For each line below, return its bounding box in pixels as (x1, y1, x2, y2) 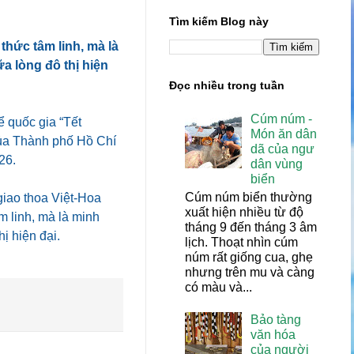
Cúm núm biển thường (185, 190, 312, 204)
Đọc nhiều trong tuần (169, 79, 284, 92)
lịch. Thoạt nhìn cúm (185, 235, 298, 249)
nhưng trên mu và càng (185, 265, 314, 279)
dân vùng (250, 157, 303, 171)
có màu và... (185, 280, 252, 294)
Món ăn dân (250, 127, 318, 141)
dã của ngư (250, 142, 315, 156)
